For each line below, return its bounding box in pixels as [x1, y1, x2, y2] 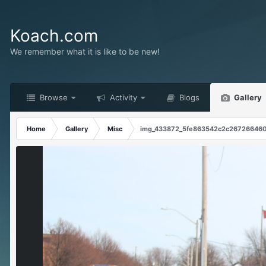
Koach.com [10, 26, 98, 46]
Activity [107, 93, 137, 102]
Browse [37, 93, 68, 102]
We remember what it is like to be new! [10, 46, 160, 56]
